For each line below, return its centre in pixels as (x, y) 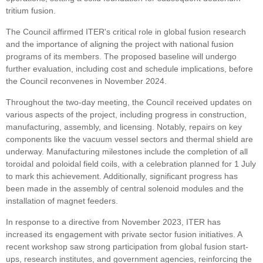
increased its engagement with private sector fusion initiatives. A (124, 235)
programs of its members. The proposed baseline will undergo (121, 57)
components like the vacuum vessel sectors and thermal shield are (129, 139)
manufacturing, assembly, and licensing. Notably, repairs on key (124, 127)
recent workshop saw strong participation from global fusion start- (127, 247)
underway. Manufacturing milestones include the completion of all (127, 152)
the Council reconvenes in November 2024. (86, 81)
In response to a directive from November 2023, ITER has (113, 222)
